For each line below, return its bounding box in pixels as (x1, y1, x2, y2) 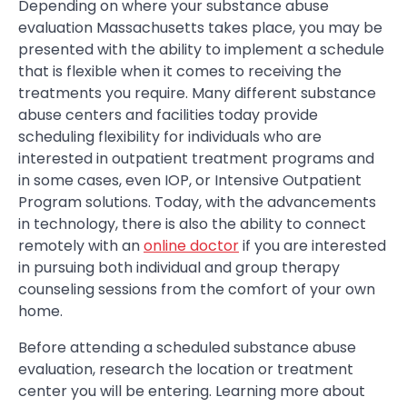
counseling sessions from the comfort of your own (18, 278, 375, 300)
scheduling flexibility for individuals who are (18, 125, 322, 147)
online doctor (144, 234, 239, 256)
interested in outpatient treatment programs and (18, 147, 374, 169)
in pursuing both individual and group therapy (18, 256, 340, 278)
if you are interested (239, 234, 386, 256)
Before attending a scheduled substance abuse (18, 336, 356, 358)
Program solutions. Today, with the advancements (18, 191, 376, 213)
